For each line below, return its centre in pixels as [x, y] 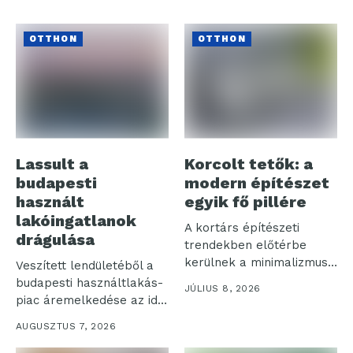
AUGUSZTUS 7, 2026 [66, 326]
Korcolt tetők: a [249, 163]
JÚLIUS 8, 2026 [223, 288]
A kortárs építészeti [242, 227]
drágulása [55, 239]
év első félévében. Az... [83, 317]
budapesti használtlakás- [89, 282]
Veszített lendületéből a [85, 265]
